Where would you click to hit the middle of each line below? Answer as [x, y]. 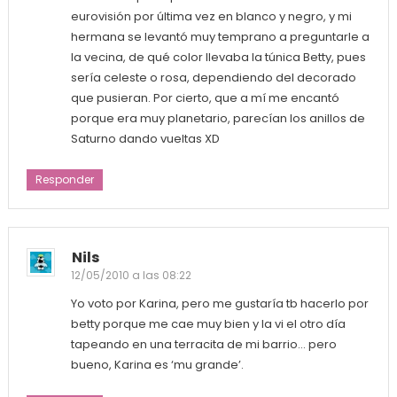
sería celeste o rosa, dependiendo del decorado [213, 78]
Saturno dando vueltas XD [145, 139]
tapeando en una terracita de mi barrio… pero [203, 345]
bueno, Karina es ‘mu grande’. [157, 365]
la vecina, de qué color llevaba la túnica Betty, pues [218, 58]
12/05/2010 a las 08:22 [131, 276]
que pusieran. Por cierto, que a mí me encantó [205, 98]
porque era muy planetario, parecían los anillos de [218, 119]
